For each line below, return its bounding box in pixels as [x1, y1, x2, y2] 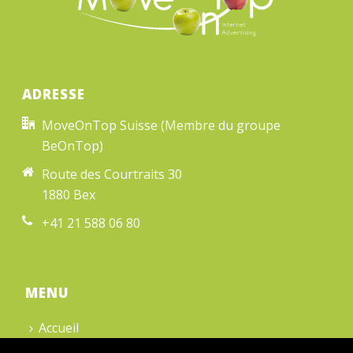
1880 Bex [42, 185, 96, 203]
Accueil [39, 318, 80, 336]
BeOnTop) [42, 136, 104, 154]
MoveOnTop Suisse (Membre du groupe [42, 116, 281, 134]
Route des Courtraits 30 [42, 165, 183, 183]
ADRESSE [22, 84, 86, 103]
